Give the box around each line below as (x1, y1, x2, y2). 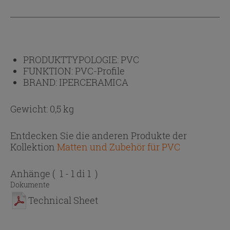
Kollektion (10, 140, 55, 153)
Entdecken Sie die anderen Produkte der (10, 129, 187, 142)
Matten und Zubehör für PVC (57, 140, 180, 153)
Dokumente (10, 179, 50, 189)
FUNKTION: (23, 64, 75, 77)
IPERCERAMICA (59, 75, 128, 88)
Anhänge (10, 167, 52, 180)
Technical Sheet (28, 194, 98, 206)
